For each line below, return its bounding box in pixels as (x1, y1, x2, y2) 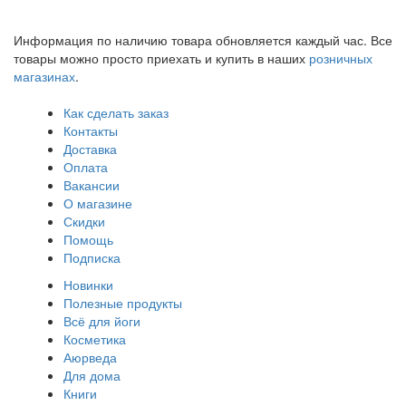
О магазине (63, 193, 132, 212)
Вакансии (63, 175, 120, 194)
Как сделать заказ (63, 102, 169, 121)
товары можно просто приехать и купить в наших (14, 48, 305, 67)
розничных (305, 48, 372, 67)
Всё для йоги (63, 311, 140, 330)
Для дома (63, 365, 121, 384)
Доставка (63, 139, 117, 158)
